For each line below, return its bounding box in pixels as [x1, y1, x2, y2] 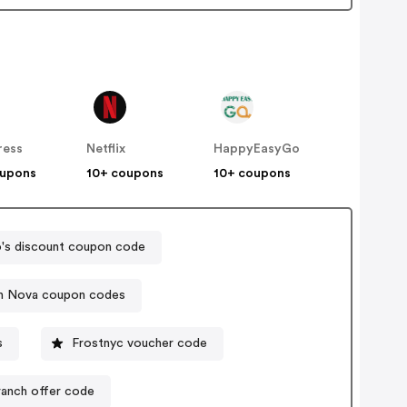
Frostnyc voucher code [71, 336, 207, 350]
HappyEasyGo [213, 143, 301, 156]
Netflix [86, 143, 126, 156]
